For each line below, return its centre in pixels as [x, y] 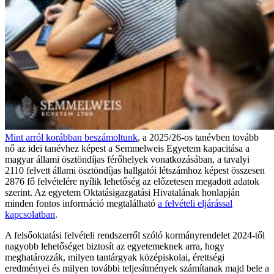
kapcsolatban [30, 215]
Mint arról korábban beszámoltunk [71, 138]
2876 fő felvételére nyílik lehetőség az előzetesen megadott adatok [132, 182]
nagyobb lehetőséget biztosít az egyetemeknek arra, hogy [115, 246]
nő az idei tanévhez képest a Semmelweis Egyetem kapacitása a [127, 149]
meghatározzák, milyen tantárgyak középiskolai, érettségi [115, 257]
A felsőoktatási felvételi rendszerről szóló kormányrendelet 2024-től [135, 235]
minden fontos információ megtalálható [81, 204]
